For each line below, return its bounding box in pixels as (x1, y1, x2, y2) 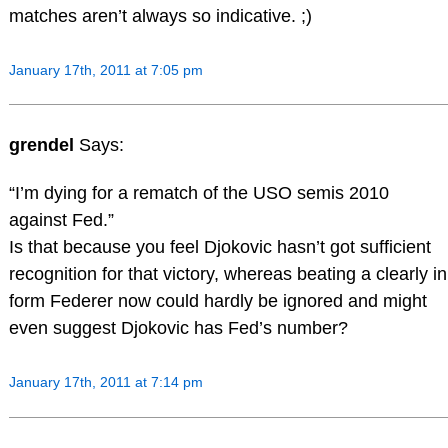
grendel (8, 135, 79, 156)
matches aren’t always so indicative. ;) (8, 5, 312, 26)
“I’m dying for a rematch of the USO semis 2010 (8, 183, 389, 204)
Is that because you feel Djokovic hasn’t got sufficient (8, 237, 431, 258)
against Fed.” (8, 210, 114, 231)
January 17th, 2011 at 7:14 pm (8, 373, 203, 390)
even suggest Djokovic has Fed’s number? (8, 318, 348, 339)
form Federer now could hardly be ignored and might (8, 291, 427, 312)
